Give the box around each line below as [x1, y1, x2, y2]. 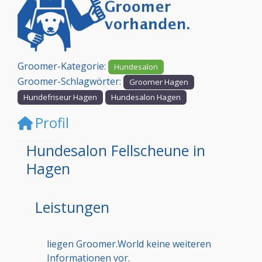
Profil [35, 113, 69, 132]
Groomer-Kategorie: [18, 60, 108, 73]
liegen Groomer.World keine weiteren [47, 237, 211, 250]
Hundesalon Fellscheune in [26, 140, 205, 160]
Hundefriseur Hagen [23, 92, 98, 102]
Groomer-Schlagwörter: [18, 75, 123, 88]
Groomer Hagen [129, 77, 189, 88]
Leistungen [35, 196, 109, 217]
